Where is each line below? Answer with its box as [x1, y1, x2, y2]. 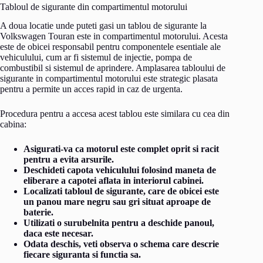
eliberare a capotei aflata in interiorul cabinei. [23, 176, 204, 186]
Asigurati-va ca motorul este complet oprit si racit [23, 144, 219, 154]
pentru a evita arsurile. [23, 154, 114, 165]
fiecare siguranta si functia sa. [23, 249, 141, 260]
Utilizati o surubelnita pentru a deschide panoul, [23, 218, 214, 228]
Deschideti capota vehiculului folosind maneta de [23, 165, 216, 176]
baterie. [23, 207, 53, 218]
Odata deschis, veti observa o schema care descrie [23, 239, 219, 249]
